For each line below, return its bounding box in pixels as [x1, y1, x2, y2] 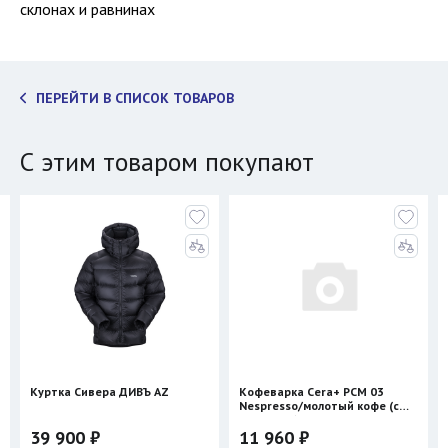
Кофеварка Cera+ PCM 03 [239, 384, 384, 399]
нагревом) [239, 412, 298, 427]
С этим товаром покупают [20, 145, 314, 178]
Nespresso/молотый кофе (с [239, 398, 399, 413]
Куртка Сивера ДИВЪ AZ [30, 384, 169, 399]
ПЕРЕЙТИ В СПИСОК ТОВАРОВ [36, 89, 234, 107]
